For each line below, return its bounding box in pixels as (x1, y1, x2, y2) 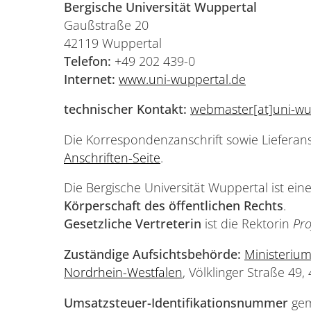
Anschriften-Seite (64, 149, 160, 166)
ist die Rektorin (201, 215, 293, 233)
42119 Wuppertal (64, 34, 162, 51)
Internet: (64, 70, 115, 87)
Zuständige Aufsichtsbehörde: (64, 245, 241, 262)
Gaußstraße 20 (64, 16, 149, 33)
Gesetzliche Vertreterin (64, 215, 201, 233)
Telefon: (64, 52, 111, 69)
